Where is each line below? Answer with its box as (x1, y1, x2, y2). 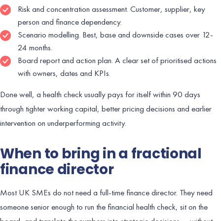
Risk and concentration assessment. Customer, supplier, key (18, 3, 205, 14)
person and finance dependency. (18, 16, 122, 27)
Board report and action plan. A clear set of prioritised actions (18, 54, 217, 66)
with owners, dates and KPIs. (18, 67, 110, 78)
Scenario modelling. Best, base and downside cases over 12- (18, 29, 213, 40)
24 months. (18, 41, 52, 53)
